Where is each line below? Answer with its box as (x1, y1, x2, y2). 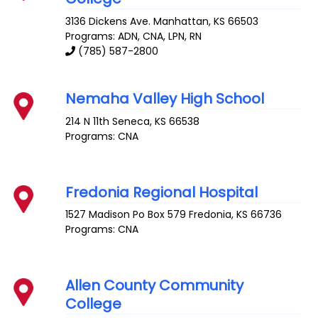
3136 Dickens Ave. (65, 13, 151, 28)
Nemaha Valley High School (65, 89, 265, 109)
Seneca (112, 114, 150, 129)
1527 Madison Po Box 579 (65, 207, 187, 222)
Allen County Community (65, 275, 244, 295)
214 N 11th (65, 114, 110, 129)
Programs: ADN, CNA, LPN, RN (65, 28, 202, 43)
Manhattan (153, 13, 209, 28)
